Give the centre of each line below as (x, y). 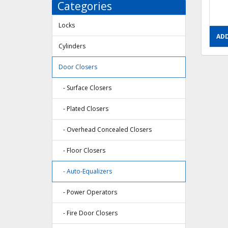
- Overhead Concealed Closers (105, 130)
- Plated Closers (83, 109)
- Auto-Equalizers (85, 172)
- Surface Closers (85, 88)
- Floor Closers (82, 151)
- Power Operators (88, 192)
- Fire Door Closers (88, 213)
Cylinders (72, 46)
